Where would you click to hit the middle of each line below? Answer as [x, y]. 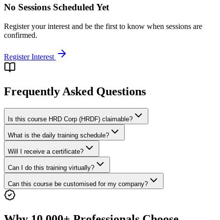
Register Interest [30, 56]
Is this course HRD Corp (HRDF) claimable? [70, 119]
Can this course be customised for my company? [78, 184]
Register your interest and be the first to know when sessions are [103, 26]
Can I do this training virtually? [51, 167]
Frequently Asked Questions [75, 91]
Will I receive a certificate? [46, 151]
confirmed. [21, 35]
